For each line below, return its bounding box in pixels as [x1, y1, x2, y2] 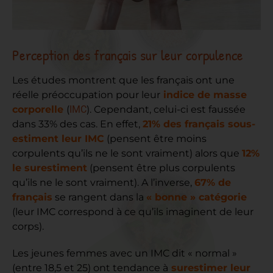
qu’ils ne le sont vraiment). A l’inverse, [12, 176, 194, 188]
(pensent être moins [104, 132, 207, 144]
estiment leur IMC [12, 132, 104, 144]
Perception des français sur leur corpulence [12, 44, 243, 65]
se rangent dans [52, 191, 133, 203]
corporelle [12, 103, 66, 115]
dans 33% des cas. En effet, [12, 118, 143, 130]
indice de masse [160, 88, 247, 101]
